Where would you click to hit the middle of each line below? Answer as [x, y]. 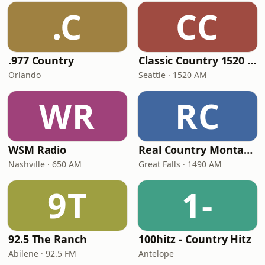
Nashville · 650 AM [45, 164]
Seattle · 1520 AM [173, 75]
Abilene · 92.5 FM [42, 253]
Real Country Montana [248, 150]
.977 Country [41, 60]
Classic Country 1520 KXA [252, 60]
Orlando [25, 75]
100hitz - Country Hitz [195, 239]
